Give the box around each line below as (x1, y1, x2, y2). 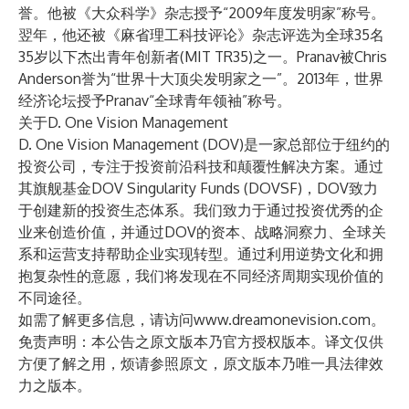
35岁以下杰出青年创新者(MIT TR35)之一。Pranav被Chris (18, 47, 387, 66)
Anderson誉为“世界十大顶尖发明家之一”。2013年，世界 (18, 69, 383, 88)
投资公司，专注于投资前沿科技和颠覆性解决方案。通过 (18, 157, 383, 175)
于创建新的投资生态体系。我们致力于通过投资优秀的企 (18, 201, 383, 219)
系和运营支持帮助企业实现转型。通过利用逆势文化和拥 (18, 245, 383, 263)
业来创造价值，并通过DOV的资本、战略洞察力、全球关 (18, 223, 386, 241)
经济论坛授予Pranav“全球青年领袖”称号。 (18, 91, 291, 110)
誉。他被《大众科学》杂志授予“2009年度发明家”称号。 (18, 4, 385, 22)
